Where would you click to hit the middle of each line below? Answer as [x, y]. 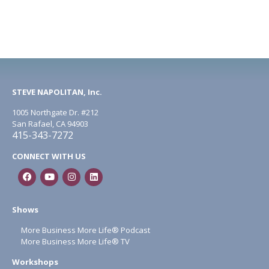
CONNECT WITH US [49, 156]
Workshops [35, 261]
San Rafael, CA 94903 [50, 123]
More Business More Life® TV [74, 241]
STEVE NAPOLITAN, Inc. [57, 92]
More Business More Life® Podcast [86, 230]
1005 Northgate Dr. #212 [55, 112]
